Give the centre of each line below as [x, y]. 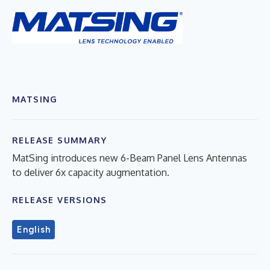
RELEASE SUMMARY [59, 140]
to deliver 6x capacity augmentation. [91, 172]
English [34, 229]
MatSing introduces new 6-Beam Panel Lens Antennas [130, 158]
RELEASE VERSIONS [60, 199]
